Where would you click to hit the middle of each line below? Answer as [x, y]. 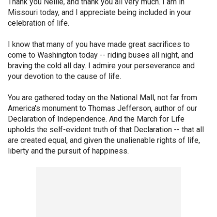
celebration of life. [39, 23]
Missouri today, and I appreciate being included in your [100, 12]
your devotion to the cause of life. [64, 76]
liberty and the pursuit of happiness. [68, 151]
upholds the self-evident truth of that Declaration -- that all [106, 130]
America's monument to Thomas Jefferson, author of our [102, 108]
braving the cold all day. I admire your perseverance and [101, 66]
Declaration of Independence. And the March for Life [96, 119]
